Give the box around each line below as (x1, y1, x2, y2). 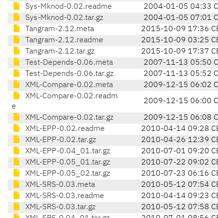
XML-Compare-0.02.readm (23, 92, 118, 101)
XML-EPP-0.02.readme (23, 125, 105, 133)
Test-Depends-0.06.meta (23, 59, 113, 67)
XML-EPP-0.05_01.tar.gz (23, 159, 110, 167)
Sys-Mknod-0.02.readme (23, 3, 112, 11)
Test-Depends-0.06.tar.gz (23, 70, 113, 78)
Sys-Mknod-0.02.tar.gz (23, 14, 103, 22)
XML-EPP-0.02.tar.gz (23, 136, 96, 145)
